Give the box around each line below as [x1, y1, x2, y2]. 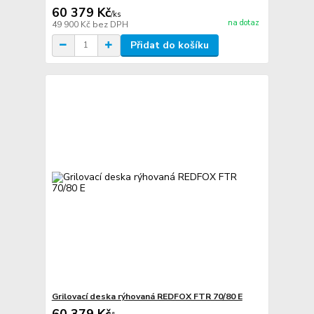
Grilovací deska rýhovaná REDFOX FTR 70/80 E [51, 291, 243, 303]
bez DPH [92, 18, 128, 30]
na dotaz [227, 18, 259, 29]
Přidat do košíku [130, 38, 209, 52]
